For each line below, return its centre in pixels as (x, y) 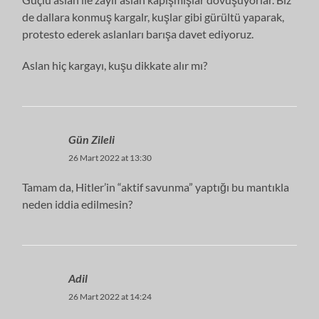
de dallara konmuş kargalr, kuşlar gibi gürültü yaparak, (153, 16)
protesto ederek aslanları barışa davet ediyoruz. (138, 33)
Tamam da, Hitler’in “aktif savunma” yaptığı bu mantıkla (156, 187)
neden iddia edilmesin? (78, 204)
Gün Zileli (92, 139)
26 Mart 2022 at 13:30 (110, 157)
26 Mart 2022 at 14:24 (110, 296)
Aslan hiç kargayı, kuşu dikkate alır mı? (115, 65)
